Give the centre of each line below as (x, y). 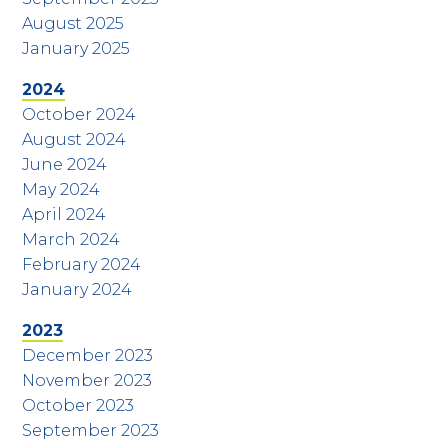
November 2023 (87, 380)
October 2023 (78, 405)
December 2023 (88, 355)
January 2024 (77, 289)
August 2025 (73, 23)
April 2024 (64, 214)
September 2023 (91, 430)
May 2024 (61, 189)
